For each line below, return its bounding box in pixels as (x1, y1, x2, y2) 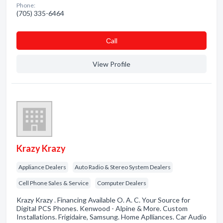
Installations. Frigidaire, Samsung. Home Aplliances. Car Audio (16, 213, 207, 221)
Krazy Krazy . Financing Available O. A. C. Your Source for (16, 196, 190, 204)
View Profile (93, 60, 130, 68)
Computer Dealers (97, 179, 146, 187)
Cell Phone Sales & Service (18, 179, 89, 187)
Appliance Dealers (18, 163, 66, 171)
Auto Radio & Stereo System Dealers (75, 163, 171, 171)
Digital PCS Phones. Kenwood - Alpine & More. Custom (16, 204, 188, 213)
